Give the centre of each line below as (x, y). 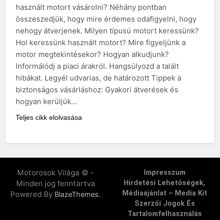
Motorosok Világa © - (55, 173)
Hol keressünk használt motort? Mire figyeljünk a (101, 43)
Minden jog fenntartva (55, 184)
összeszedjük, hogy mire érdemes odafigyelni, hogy (106, 19)
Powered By (32, 194)
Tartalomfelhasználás (165, 214)
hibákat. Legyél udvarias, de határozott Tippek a (98, 78)
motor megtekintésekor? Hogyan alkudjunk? (92, 55)
